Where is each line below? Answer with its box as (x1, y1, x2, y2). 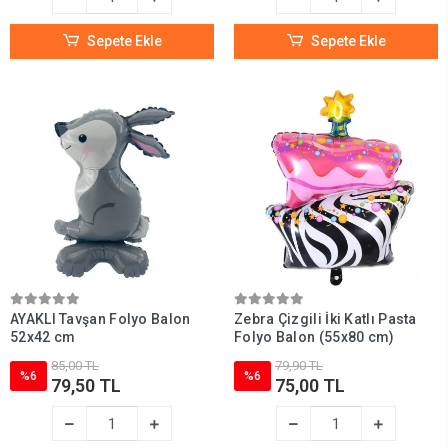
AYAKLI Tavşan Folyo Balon (10, 311, 191, 327)
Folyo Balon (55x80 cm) (234, 329, 395, 345)
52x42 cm (10, 329, 76, 345)
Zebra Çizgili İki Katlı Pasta (234, 311, 417, 327)
